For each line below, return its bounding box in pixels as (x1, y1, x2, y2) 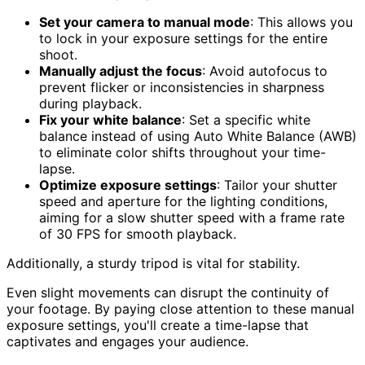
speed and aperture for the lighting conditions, (39, 192, 328, 209)
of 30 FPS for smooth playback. (39, 225, 236, 242)
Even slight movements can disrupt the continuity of (7, 284, 329, 301)
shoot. (39, 46, 77, 63)
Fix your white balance (39, 111, 182, 128)
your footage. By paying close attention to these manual (7, 300, 354, 317)
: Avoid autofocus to (202, 62, 328, 79)
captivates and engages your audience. (7, 332, 248, 350)
